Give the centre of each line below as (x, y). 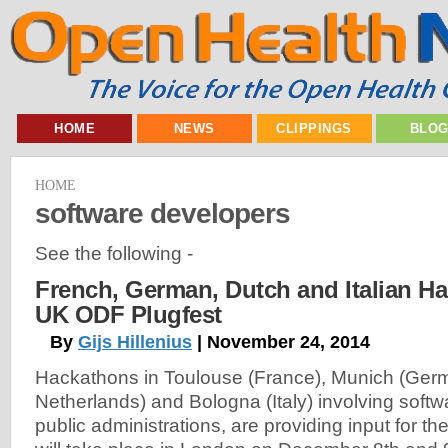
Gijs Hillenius (135, 342)
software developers (162, 212)
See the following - (114, 253)
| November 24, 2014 (281, 342)
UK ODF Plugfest (128, 315)
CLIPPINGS (314, 128)
